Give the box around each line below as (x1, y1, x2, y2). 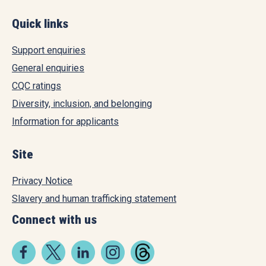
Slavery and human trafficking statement (12, 192, 176, 204)
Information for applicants (12, 115, 119, 127)
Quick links (12, 16, 68, 31)
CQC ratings (12, 80, 61, 91)
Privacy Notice (12, 175, 72, 186)
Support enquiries (12, 44, 85, 56)
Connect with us (12, 212, 97, 227)
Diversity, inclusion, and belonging (12, 97, 152, 109)
